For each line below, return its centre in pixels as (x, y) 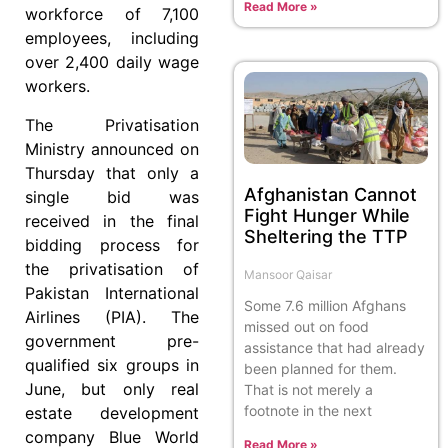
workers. (57, 86)
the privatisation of (112, 268)
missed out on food (306, 326)
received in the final (112, 220)
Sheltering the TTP (326, 236)
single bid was (112, 196)
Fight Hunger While (327, 215)
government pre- (112, 340)
